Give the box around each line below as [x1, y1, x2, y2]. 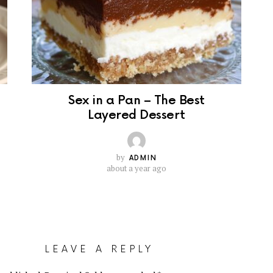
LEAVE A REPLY [44, 243, 154, 255]
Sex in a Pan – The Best [68, 93, 205, 108]
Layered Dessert [88, 108, 185, 123]
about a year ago [107, 163, 166, 174]
